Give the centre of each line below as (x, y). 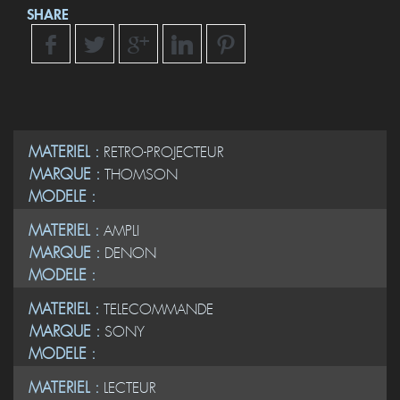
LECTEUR (130, 388)
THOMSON (141, 175)
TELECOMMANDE (158, 309)
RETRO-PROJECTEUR (164, 152)
